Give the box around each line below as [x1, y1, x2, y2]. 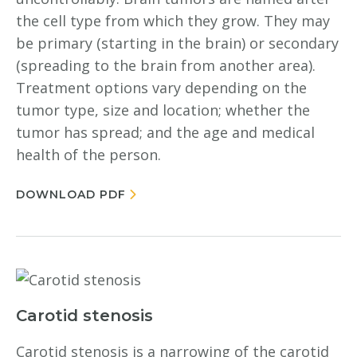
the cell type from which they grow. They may [16, 11, 330, 30]
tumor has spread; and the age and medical [16, 123, 315, 142]
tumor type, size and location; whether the [16, 100, 310, 120]
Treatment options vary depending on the [16, 78, 307, 97]
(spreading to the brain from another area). [16, 56, 316, 75]
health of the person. [16, 145, 161, 164]
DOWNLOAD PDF [16, 187, 126, 202]
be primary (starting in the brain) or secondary [16, 33, 339, 53]
